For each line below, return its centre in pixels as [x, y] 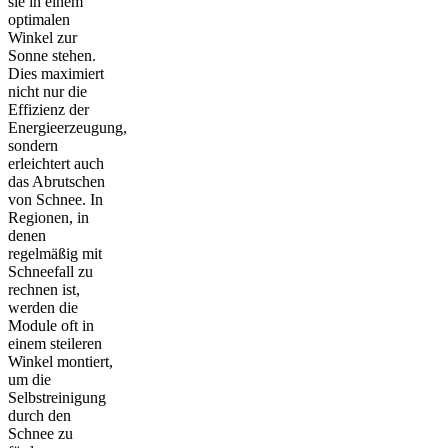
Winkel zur [42, 37]
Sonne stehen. [52, 55]
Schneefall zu [50, 271]
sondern [33, 145]
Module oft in [51, 325]
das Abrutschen [56, 181]
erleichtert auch [56, 163]
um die [29, 379]
